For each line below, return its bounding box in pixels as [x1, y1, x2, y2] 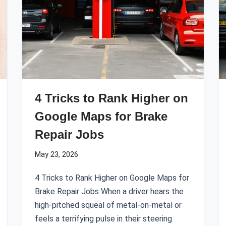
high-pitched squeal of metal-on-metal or [35, 200, 182, 210]
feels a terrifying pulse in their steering [35, 214, 172, 223]
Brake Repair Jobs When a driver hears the [35, 187, 184, 196]
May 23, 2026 [35, 150, 78, 159]
